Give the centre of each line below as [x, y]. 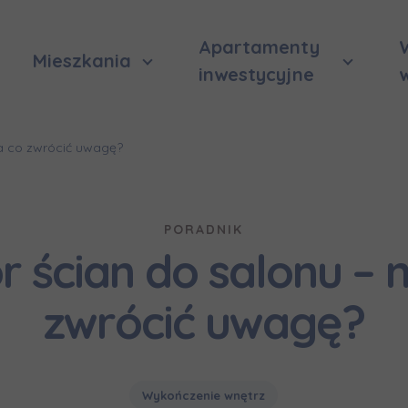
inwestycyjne [256, 74]
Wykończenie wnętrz [204, 395]
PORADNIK [204, 229]
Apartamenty [259, 47]
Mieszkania [82, 61]
